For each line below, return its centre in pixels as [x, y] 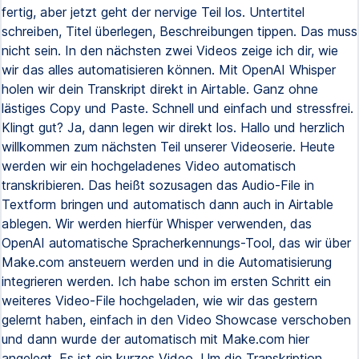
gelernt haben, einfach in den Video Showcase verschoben [176, 320]
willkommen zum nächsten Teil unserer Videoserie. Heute [168, 147]
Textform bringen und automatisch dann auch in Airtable [167, 204]
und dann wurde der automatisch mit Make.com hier [155, 339]
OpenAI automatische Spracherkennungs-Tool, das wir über [176, 243]
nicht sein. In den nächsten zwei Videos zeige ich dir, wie [170, 50]
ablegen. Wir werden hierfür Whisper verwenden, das [157, 224]
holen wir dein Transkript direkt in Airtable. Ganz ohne [160, 89]
